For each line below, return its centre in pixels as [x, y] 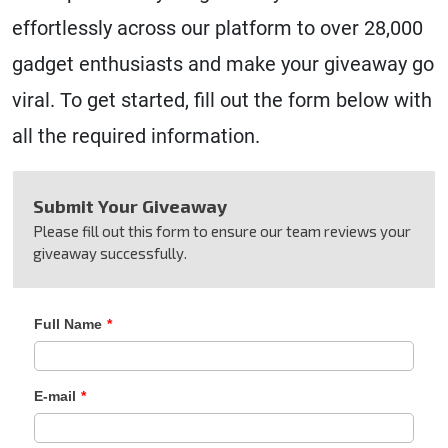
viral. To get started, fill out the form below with [222, 100]
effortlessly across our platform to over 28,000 [217, 28]
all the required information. [136, 136]
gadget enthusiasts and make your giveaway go [223, 64]
